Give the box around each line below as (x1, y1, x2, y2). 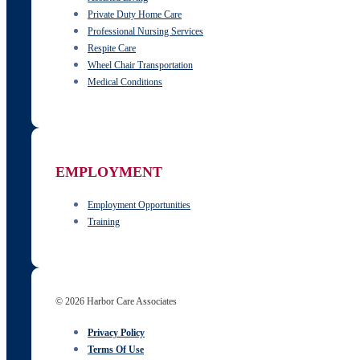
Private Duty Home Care (88, 9, 182, 21)
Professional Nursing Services (88, 26, 203, 38)
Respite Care (88, 43, 136, 55)
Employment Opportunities (88, 199, 190, 211)
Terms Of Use (88, 344, 144, 356)
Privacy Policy (88, 327, 145, 339)
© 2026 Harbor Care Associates (55, 296, 177, 308)
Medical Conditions (88, 76, 162, 88)
